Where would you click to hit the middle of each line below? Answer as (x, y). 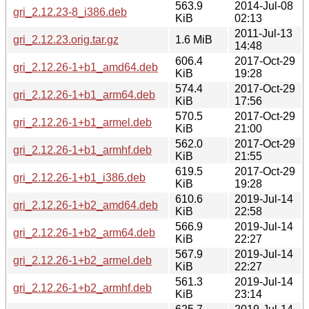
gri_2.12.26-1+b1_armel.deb (82, 122)
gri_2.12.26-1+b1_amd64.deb (86, 67)
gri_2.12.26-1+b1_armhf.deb (82, 150)
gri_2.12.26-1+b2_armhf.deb (82, 288)
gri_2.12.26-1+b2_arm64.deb (84, 232)
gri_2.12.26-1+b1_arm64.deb (84, 94)
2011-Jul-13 (263, 33)
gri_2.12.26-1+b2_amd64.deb (86, 205)
